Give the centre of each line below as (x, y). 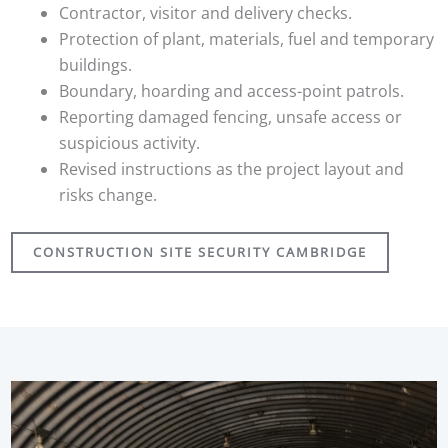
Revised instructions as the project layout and (231, 169)
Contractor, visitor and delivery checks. (205, 13)
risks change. (107, 195)
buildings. (95, 65)
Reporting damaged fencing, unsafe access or (230, 117)
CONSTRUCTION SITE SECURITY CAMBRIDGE (199, 252)
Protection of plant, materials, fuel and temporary (246, 39)
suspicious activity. (129, 143)
